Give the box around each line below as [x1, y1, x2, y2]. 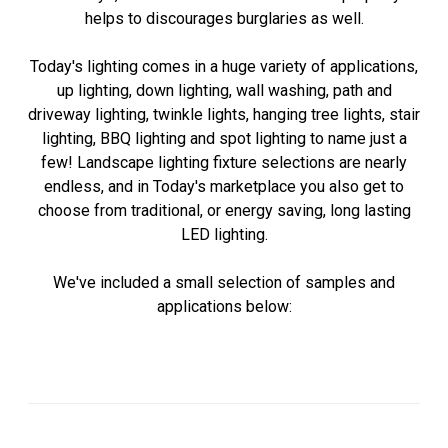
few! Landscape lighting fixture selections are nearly [41, 152, 407, 172]
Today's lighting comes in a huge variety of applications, [30, 56, 418, 76]
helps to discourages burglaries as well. [84, 8, 364, 28]
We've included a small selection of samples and [53, 272, 395, 292]
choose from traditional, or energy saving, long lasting [37, 200, 411, 220]
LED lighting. [180, 224, 268, 244]
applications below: [156, 296, 292, 316]
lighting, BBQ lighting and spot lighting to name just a [41, 128, 407, 148]
